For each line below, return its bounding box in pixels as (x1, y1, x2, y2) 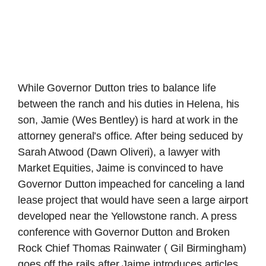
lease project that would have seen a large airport (18, 194, 248, 206)
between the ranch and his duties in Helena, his (18, 97, 240, 110)
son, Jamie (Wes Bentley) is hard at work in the (18, 113, 239, 126)
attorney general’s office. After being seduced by (18, 129, 243, 142)
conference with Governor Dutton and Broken (18, 226, 230, 238)
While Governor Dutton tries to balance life (18, 81, 216, 94)
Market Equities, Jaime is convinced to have (18, 161, 223, 174)
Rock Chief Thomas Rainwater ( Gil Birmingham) (18, 242, 246, 254)
